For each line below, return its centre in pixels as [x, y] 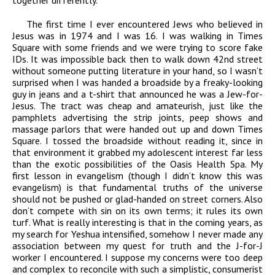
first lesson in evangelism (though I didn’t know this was [137, 176]
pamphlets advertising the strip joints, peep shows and [137, 118]
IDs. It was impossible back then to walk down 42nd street [137, 59]
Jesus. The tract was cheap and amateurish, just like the [137, 106]
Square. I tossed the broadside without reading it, [120, 141]
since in [245, 141]
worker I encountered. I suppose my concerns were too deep [137, 258]
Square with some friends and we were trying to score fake [137, 48]
